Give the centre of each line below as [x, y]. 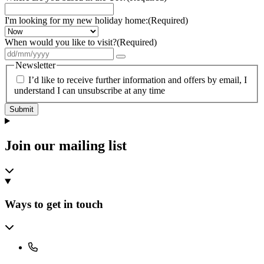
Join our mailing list [66, 146]
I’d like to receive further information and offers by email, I [138, 80]
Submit [22, 110]
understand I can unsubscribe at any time [90, 91]
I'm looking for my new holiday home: [76, 20]
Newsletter [35, 65]
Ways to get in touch [54, 204]
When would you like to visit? [61, 42]
